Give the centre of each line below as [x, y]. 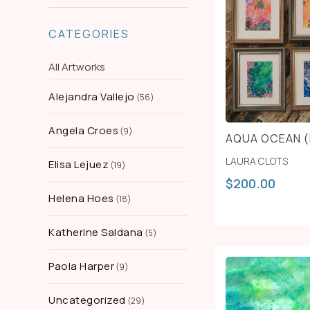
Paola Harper [81, 266]
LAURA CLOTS [256, 161]
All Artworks [77, 67]
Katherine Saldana [96, 232]
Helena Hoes [81, 198]
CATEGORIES [89, 34]
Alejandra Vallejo [92, 97]
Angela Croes [83, 130]
